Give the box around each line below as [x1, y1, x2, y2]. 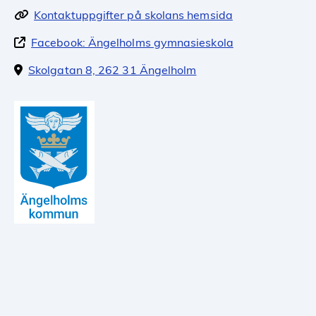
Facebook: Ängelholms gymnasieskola [31, 35, 233, 49]
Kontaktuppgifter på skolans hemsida [34, 7, 233, 22]
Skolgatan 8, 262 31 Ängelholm [28, 62, 197, 77]
